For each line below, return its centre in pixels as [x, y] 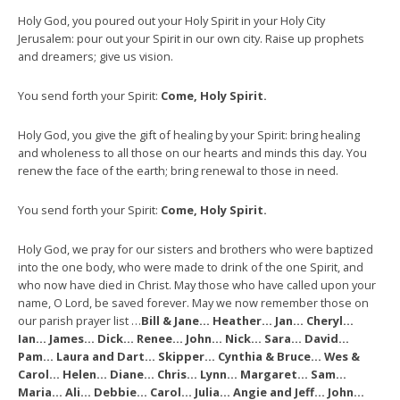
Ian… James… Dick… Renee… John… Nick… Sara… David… [183, 338]
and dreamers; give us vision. [96, 56]
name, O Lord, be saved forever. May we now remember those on [193, 302]
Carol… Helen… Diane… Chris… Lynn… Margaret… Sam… [182, 374]
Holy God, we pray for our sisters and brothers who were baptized [196, 249]
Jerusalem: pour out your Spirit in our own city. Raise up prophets [191, 38]
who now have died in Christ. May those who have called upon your [197, 284]
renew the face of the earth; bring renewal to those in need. [178, 170]
